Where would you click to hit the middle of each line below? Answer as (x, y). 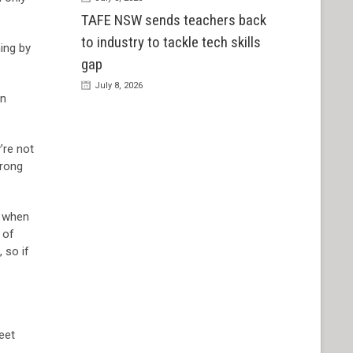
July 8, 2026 (118, 86)
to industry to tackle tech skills (171, 43)
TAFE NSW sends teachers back (173, 20)
